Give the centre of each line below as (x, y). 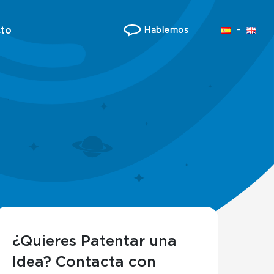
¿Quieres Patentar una (94, 242)
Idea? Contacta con (84, 262)
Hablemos (165, 30)
